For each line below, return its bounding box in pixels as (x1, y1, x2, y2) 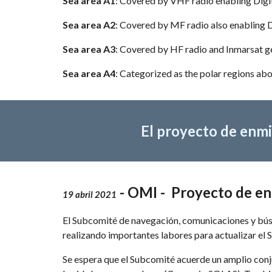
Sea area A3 (62, 43, 115, 55)
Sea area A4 (62, 67, 115, 79)
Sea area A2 (62, 19, 115, 30)
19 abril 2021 (62, 189, 117, 200)
